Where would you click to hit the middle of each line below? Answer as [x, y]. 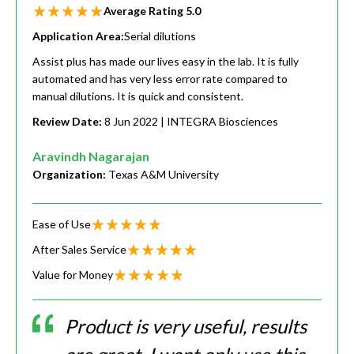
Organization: [70, 175]
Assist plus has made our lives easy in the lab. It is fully [166, 62]
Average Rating [145, 11]
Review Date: [68, 122]
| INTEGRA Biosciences [219, 122]
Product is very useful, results [186, 326]
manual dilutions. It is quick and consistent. [138, 96]
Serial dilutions [160, 36]
